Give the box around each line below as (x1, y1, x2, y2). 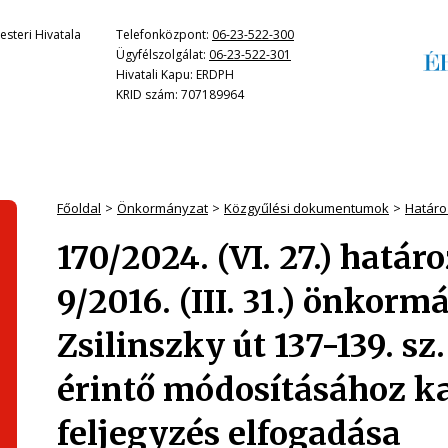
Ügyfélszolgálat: (116, 46, 209, 63)
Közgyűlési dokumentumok (224, 199, 389, 217)
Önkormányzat (117, 199, 208, 217)
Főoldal (57, 199, 101, 217)
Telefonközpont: (116, 26, 212, 43)
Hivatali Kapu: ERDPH (116, 66, 234, 83)
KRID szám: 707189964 (116, 86, 244, 103)
